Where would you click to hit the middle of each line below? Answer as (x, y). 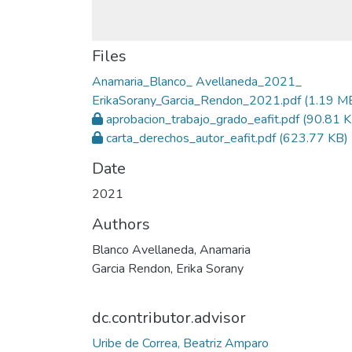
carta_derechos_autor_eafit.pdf (191, 138)
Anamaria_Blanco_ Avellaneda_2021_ (197, 82)
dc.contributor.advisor (169, 318)
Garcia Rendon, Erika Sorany (168, 269)
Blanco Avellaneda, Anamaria (171, 250)
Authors (121, 224)
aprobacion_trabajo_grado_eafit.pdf (203, 119)
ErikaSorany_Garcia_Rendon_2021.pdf (196, 101)
